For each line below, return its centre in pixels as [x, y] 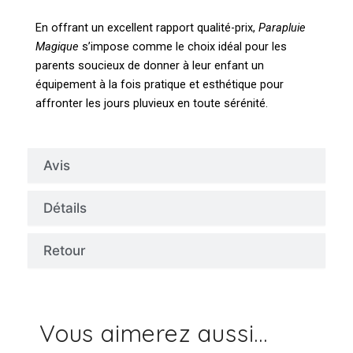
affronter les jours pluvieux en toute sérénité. [152, 103]
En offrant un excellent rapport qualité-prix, [147, 27]
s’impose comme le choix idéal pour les [183, 46]
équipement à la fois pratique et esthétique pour [160, 84]
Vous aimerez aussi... [154, 334]
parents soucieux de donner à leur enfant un [150, 65]
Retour [65, 251]
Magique [57, 46]
